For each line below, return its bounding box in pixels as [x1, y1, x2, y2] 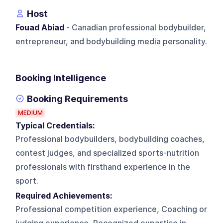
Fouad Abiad [15, 22, 65, 32]
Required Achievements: [15, 191, 116, 201]
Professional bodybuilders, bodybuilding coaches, [15, 134, 205, 144]
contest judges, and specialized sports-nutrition [15, 148, 200, 158]
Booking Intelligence [15, 72, 107, 83]
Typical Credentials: [15, 120, 99, 130]
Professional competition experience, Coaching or [15, 204, 208, 214]
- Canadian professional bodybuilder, [64, 22, 207, 32]
